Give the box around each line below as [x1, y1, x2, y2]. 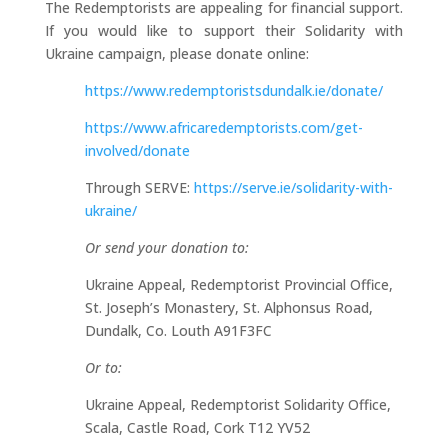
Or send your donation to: [84, 237, 249, 257]
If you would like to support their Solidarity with [44, 20, 404, 40]
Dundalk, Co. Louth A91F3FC [84, 320, 272, 340]
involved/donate [84, 140, 190, 160]
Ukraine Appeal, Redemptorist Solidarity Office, [84, 394, 391, 414]
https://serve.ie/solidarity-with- [193, 177, 393, 197]
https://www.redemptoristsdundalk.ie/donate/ [84, 80, 383, 100]
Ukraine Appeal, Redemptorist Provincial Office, [84, 274, 393, 294]
